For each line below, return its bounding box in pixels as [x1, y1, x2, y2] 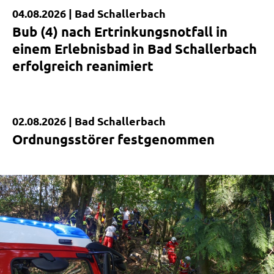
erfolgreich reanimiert [12, 57, 154, 75]
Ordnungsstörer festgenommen [12, 131, 215, 148]
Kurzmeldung [4, 121, 96, 141]
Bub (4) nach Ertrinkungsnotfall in [12, 23, 228, 40]
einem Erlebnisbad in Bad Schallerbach [12, 40, 257, 57]
